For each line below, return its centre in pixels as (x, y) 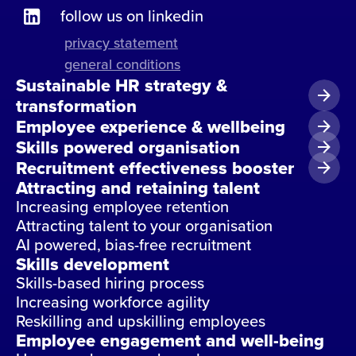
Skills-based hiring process (110, 283)
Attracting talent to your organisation (144, 226)
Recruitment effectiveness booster (155, 168)
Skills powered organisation (128, 147)
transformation (76, 106)
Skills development (93, 264)
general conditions (122, 64)
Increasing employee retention (122, 207)
